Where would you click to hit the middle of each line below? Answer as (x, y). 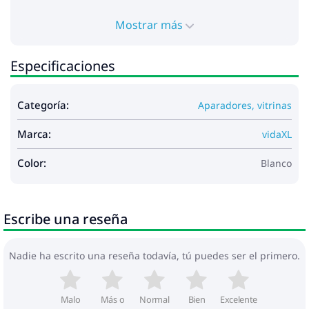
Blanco (276, 163)
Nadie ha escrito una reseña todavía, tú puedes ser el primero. (154, 255)
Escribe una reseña (66, 219)
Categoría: (43, 104)
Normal (154, 299)
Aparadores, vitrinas (245, 105)
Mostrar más (150, 24)
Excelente (239, 299)
